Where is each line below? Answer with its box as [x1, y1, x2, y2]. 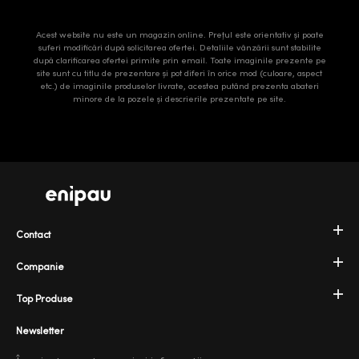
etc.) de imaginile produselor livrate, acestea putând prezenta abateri [40, 80, 319, 91]
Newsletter [16, 325, 64, 337]
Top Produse [16, 293, 73, 305]
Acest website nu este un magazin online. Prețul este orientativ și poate [35, 29, 324, 40]
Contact [16, 229, 50, 241]
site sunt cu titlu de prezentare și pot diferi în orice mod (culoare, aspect [37, 67, 322, 79]
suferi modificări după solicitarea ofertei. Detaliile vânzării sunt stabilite [38, 42, 321, 53]
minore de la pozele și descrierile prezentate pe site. [73, 93, 286, 104]
